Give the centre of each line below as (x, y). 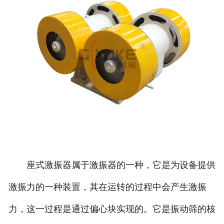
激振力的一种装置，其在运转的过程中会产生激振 (107, 187)
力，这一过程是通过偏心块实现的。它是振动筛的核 (112, 209)
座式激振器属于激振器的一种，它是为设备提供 (112, 165)
